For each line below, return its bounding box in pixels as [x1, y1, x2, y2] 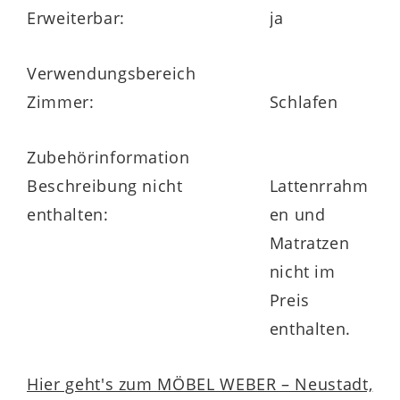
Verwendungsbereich [27, 62, 196, 84]
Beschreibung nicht [27, 174, 183, 196]
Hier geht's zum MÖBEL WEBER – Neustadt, [27, 372, 373, 395]
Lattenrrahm [269, 174, 369, 196]
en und [269, 203, 326, 225]
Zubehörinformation [27, 146, 190, 168]
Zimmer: [27, 90, 95, 112]
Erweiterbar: [27, 6, 125, 29]
